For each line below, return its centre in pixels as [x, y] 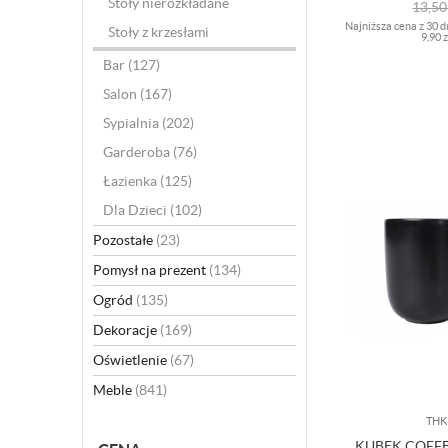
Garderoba [138, 152]
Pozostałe [124, 240]
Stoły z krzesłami [158, 32]
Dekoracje [126, 330]
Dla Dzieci [136, 210]
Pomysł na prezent [151, 270]
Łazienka [131, 181]
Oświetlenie [131, 360]
